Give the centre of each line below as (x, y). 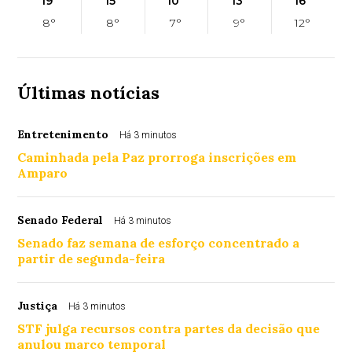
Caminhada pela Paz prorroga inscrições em (157, 157)
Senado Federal (60, 220)
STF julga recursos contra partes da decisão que (169, 328)
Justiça (38, 306)
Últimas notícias (89, 93)
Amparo (43, 173)
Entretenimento (63, 134)
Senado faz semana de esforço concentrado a (159, 243)
